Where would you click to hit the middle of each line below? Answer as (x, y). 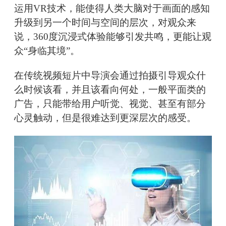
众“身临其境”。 (47, 51)
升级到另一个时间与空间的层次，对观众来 (105, 23)
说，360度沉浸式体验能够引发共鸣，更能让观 (113, 37)
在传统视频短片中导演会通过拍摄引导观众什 (110, 76)
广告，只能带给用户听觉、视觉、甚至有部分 (110, 104)
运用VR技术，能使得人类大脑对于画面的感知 (112, 9)
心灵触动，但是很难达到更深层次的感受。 (105, 118)
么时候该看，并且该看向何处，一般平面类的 (110, 90)
